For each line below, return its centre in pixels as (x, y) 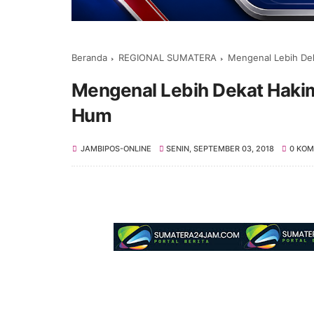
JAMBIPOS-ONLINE (116, 148)
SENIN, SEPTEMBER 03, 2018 (220, 148)
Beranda (89, 57)
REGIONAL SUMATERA (168, 57)
